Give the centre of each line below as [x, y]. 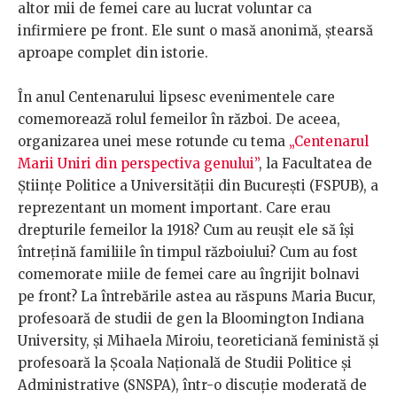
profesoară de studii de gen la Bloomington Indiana [191, 319]
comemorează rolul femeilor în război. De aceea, [179, 120]
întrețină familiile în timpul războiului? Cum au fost [188, 253]
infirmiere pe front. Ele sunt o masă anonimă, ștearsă [195, 31]
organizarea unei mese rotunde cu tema [153, 142]
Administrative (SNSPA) [97, 385]
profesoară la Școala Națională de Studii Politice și [185, 363]
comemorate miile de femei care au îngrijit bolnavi [189, 275]
